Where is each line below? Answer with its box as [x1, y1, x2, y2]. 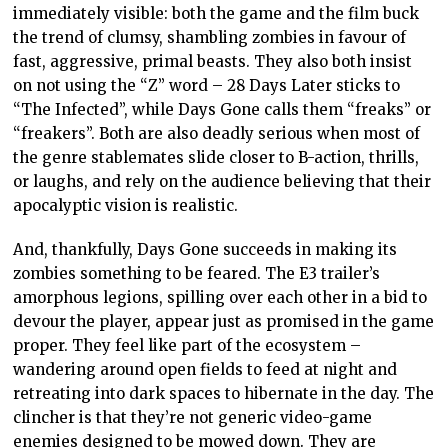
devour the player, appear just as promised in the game [13, 311, 435, 331]
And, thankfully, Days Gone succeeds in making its [13, 239, 398, 259]
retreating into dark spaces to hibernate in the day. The [13, 383, 435, 403]
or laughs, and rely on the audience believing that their [13, 171, 432, 191]
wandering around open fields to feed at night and [13, 359, 398, 379]
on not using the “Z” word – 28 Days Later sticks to [13, 75, 401, 95]
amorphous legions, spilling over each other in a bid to [13, 287, 428, 307]
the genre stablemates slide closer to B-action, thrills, [13, 147, 420, 167]
